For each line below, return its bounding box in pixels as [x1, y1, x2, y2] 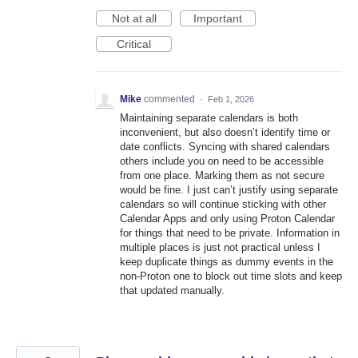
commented [144, 93, 197, 105]
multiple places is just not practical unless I [120, 241, 320, 254]
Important [193, 12, 242, 26]
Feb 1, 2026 [208, 94, 254, 105]
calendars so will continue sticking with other [120, 198, 326, 211]
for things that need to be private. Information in [120, 227, 340, 240]
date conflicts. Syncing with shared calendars [120, 141, 330, 153]
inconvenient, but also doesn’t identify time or [120, 126, 330, 139]
